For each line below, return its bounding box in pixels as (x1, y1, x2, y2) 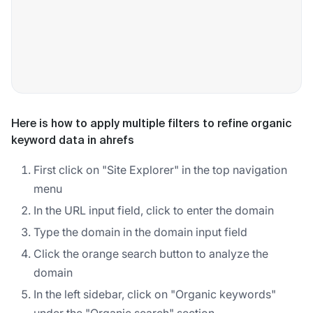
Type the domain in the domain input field (34, 224, 247, 239)
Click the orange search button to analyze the (34, 246, 268, 261)
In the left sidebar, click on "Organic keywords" (34, 286, 276, 301)
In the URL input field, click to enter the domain (34, 203, 274, 217)
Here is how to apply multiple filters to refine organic (11, 118, 292, 130)
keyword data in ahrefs (11, 135, 134, 147)
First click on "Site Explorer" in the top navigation (34, 162, 287, 177)
